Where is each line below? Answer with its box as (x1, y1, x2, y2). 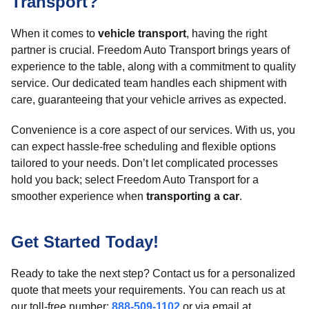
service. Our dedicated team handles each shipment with (11, 77, 287, 89)
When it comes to (11, 28, 98, 39)
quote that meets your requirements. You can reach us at (11, 284, 285, 296)
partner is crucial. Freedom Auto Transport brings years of (11, 44, 290, 56)
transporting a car (146, 190, 239, 202)
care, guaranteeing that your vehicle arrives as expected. (11, 94, 286, 106)
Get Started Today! (11, 232, 159, 251)
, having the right (186, 28, 267, 39)
